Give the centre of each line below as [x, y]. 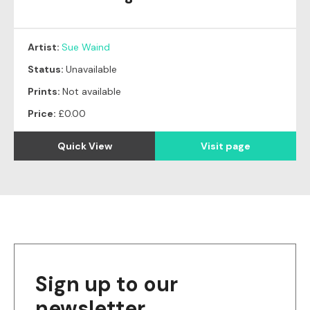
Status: [47, 69]
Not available [92, 91]
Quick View [84, 146]
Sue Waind [86, 47]
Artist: [45, 47]
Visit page [226, 146]
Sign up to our [107, 284]
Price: [43, 113]
